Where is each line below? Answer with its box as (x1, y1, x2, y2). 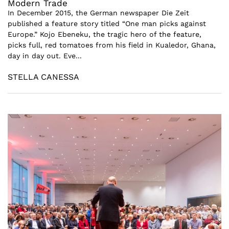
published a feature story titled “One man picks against (8, 19, 206, 28)
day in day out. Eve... (8, 51, 82, 60)
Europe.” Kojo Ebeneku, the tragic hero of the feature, (8, 30, 201, 38)
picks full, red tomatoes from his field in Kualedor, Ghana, (8, 40, 216, 49)
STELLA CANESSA (8, 72, 79, 82)
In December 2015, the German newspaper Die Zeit (8, 8, 189, 17)
